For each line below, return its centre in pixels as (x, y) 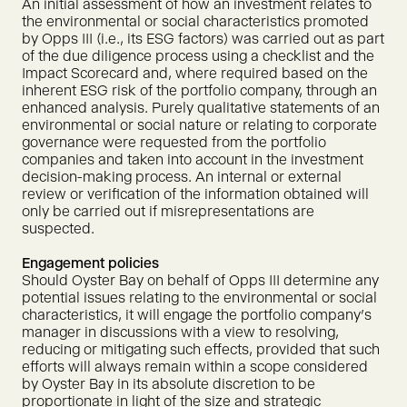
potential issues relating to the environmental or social (199, 298)
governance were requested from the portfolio (174, 142)
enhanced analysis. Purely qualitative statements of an (201, 108)
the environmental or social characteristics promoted (195, 21)
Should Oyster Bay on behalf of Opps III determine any (200, 280)
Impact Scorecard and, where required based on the (195, 73)
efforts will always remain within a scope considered (195, 367)
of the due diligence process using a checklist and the (198, 56)
